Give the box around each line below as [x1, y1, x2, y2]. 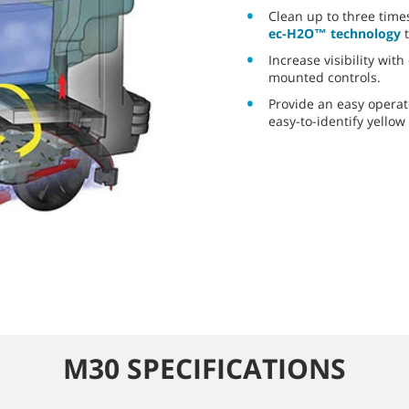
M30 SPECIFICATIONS [63, 349, 346, 387]
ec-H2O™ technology [268, 24, 401, 42]
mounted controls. [268, 68, 381, 86]
